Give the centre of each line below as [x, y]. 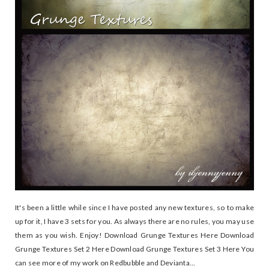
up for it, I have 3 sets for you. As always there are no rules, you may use [134, 222]
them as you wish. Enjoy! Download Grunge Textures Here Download [134, 235]
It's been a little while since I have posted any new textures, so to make [134, 208]
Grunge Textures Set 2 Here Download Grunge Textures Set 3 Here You [134, 249]
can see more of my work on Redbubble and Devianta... [105, 263]
